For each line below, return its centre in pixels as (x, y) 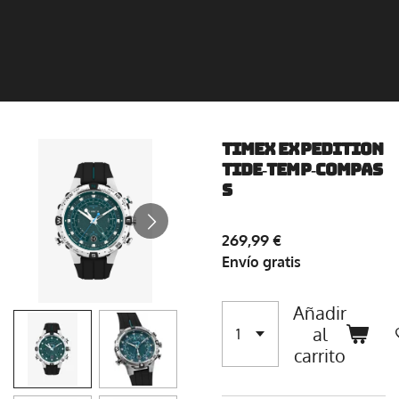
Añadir (320, 313)
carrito (320, 355)
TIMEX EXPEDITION (303, 149)
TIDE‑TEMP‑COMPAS (302, 170)
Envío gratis (261, 262)
